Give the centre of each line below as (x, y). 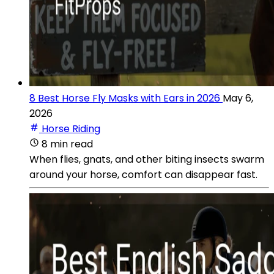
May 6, (238, 98)
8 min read (67, 144)
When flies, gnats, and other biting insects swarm (147, 159)
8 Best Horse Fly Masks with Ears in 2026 (125, 98)
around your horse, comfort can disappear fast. (143, 174)
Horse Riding (71, 128)
